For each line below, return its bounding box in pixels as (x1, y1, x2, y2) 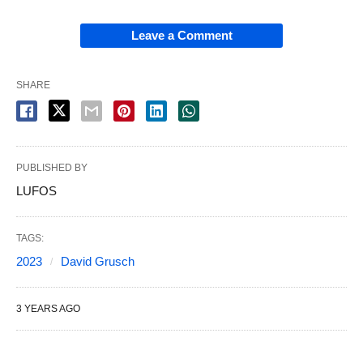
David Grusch (61, 254, 135, 268)
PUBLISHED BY (16, 161, 88, 173)
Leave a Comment (130, 28, 233, 42)
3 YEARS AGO (16, 302, 80, 314)
